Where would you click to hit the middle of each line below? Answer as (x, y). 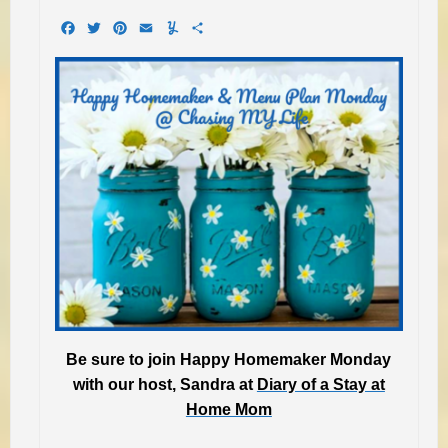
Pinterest (161, 27)
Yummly (208, 27)
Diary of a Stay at (320, 384)
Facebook (111, 27)
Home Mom (228, 409)
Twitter (127, 27)
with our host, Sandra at (164, 384)
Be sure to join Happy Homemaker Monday (229, 359)
